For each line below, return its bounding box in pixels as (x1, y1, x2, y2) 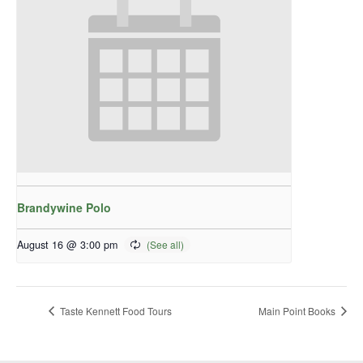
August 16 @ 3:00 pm (17, 237, 117, 253)
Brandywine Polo (17, 199, 111, 216)
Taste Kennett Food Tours (58, 303, 172, 318)
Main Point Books (258, 303, 338, 318)
